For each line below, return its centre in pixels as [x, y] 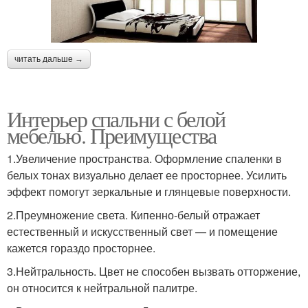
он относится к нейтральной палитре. [102, 288]
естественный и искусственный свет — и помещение [142, 232]
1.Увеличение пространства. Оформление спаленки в [144, 159]
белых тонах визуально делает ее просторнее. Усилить [147, 175]
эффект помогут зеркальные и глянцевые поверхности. [149, 192]
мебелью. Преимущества [112, 135]
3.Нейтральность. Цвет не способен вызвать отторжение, [154, 272]
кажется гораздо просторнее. [81, 248]
